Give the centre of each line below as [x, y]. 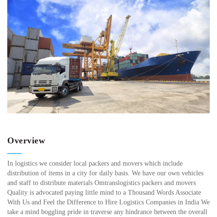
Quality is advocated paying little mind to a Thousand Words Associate [104, 193]
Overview [26, 141]
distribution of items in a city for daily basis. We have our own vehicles [105, 173]
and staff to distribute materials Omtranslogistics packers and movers [101, 183]
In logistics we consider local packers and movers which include [95, 164]
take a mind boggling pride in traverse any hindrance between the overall [107, 212]
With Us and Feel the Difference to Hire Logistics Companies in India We [108, 202]
